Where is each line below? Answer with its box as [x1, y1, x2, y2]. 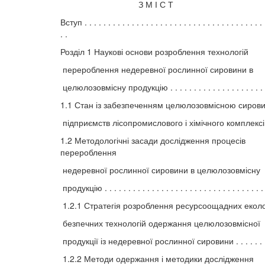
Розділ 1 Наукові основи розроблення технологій [60, 46, 248, 58]
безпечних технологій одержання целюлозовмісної [60, 217, 260, 230]
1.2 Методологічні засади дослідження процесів [60, 134, 245, 147]
